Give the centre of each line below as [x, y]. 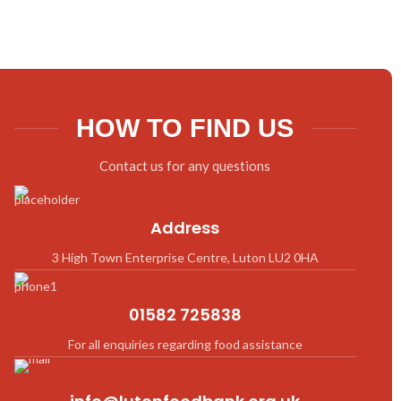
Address [185, 228]
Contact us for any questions [185, 166]
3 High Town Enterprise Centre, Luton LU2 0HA [185, 258]
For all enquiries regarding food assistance [185, 345]
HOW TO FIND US [185, 128]
